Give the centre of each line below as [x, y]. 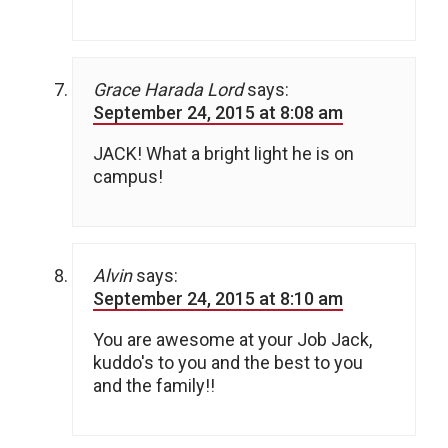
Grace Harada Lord [168, 90]
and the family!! [154, 386]
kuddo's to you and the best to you [228, 363]
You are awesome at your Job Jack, [232, 340]
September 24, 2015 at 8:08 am [218, 113]
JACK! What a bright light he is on [223, 154]
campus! [128, 177]
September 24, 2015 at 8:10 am [218, 299]
